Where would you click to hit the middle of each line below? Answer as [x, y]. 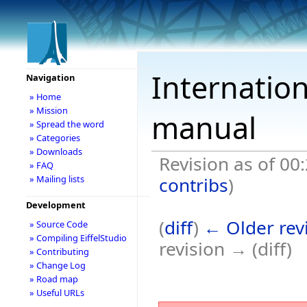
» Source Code [58, 224]
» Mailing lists [57, 179]
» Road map [53, 279]
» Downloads [56, 151]
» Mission [48, 110]
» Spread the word [66, 124]
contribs [193, 185]
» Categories [54, 138]
